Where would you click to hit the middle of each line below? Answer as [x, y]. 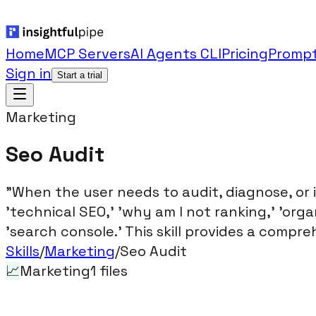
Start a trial [80, 75]
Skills [23, 251]
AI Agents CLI [176, 54]
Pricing [245, 54]
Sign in [29, 73]
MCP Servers [87, 54]
